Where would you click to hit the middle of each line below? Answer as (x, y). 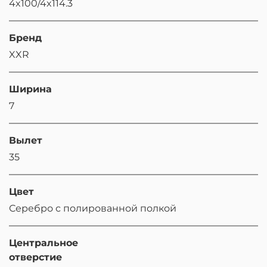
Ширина (30, 89)
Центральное (44, 243)
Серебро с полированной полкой (93, 209)
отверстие (35, 257)
